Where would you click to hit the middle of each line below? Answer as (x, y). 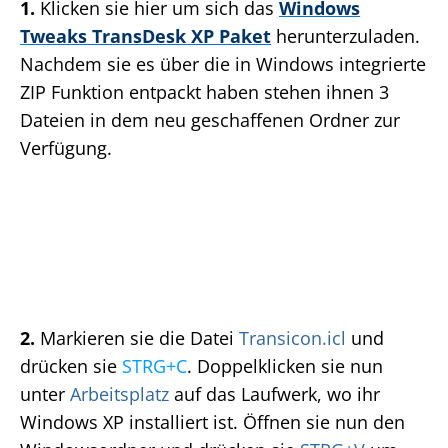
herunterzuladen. (345, 36)
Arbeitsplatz (119, 394)
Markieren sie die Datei (139, 338)
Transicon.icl (292, 338)
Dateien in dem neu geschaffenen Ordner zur (210, 120)
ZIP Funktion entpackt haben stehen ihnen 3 (204, 92)
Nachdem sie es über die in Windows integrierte (223, 64)
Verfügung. (66, 148)
